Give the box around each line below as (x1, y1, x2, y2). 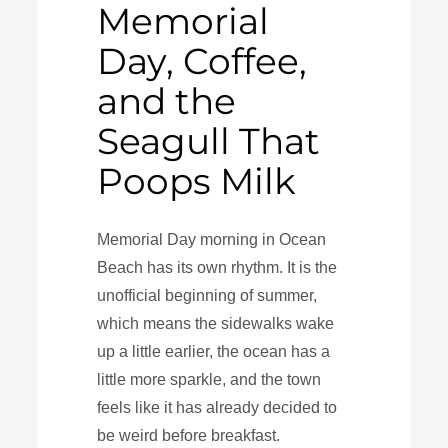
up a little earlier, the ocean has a (97, 342, 331, 360)
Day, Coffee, (97, 38, 308, 83)
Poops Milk (97, 158, 297, 203)
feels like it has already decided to (97, 398, 338, 416)
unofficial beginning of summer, (97, 286, 318, 304)
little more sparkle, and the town (97, 370, 322, 388)
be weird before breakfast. (97, 426, 281, 444)
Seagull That (97, 118, 321, 163)
